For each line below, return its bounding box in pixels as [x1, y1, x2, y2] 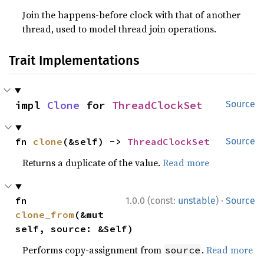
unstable [178, 195, 216, 207]
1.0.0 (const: [126, 195, 178, 207]
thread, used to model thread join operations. [22, 22, 217, 36]
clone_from [15, 209, 75, 221]
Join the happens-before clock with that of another [22, 8, 241, 22]
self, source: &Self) [15, 223, 134, 235]
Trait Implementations [9, 52, 139, 69]
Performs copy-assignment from [22, 243, 164, 257]
